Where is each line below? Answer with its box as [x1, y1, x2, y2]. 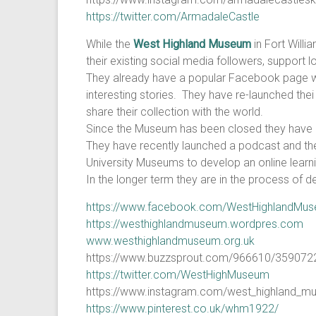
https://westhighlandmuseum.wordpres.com [86, 217, 303, 231]
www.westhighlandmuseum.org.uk [86, 234, 255, 248]
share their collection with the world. [86, 105, 263, 119]
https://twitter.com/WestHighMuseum [86, 268, 269, 281]
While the [86, 37, 133, 51]
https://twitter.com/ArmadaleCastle [86, 10, 260, 23]
